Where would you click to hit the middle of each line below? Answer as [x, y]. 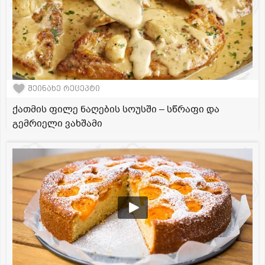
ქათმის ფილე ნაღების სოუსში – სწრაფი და [116, 109]
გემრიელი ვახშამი [57, 123]
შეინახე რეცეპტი [64, 89]
